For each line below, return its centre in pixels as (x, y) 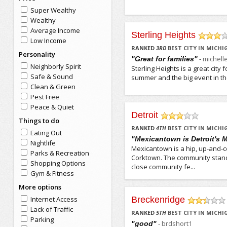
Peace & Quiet (52, 107)
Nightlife (43, 143)
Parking (42, 219)
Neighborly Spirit (55, 66)
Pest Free (45, 97)
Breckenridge (158, 200)
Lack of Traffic (51, 209)
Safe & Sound (51, 77)
